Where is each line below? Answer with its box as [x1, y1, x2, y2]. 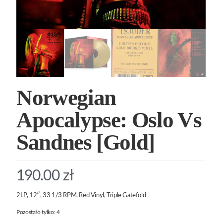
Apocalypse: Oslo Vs [16, 107, 202, 132]
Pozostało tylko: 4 [16, 209, 60, 215]
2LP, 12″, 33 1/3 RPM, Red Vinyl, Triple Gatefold [16, 192, 146, 199]
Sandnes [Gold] [16, 129, 155, 155]
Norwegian [16, 85, 116, 110]
